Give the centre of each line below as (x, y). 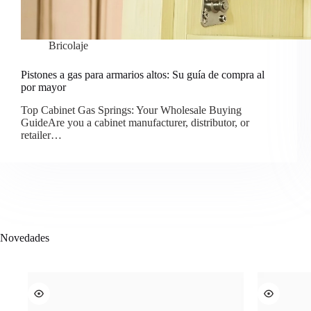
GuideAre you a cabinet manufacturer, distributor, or (135, 122)
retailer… (41, 135)
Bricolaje (68, 45)
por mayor (43, 87)
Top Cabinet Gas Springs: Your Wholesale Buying (131, 110)
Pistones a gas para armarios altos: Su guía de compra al (143, 75)
